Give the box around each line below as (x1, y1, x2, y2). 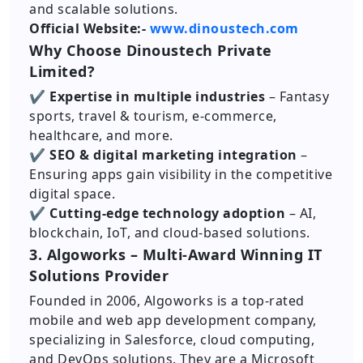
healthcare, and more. (29, 126, 173, 144)
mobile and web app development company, (29, 311, 317, 329)
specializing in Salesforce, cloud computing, (29, 331, 314, 348)
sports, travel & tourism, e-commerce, (29, 107, 277, 125)
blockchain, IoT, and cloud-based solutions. (29, 224, 310, 241)
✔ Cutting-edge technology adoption (29, 204, 289, 222)
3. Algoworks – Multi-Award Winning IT (29, 245, 322, 264)
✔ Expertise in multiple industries (29, 88, 265, 105)
